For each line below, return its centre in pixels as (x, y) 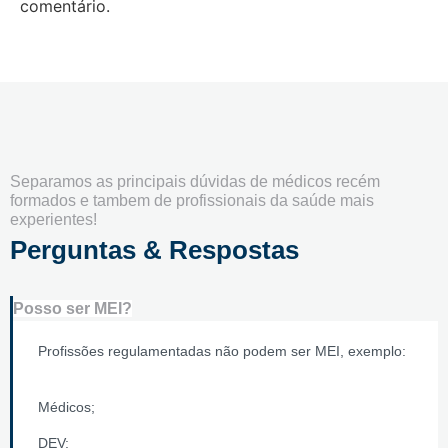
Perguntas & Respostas (154, 250)
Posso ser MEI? (72, 309)
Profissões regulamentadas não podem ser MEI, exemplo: (222, 351)
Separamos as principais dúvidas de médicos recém (195, 182)
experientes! (53, 220)
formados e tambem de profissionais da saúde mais (192, 201)
